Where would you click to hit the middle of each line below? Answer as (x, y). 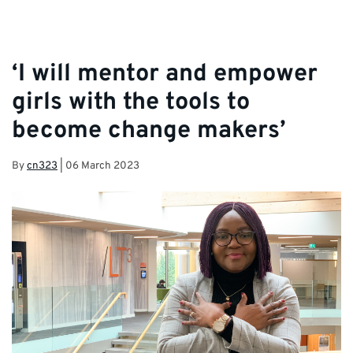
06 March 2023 (102, 165)
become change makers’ (149, 132)
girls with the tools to (131, 103)
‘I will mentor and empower (165, 75)
